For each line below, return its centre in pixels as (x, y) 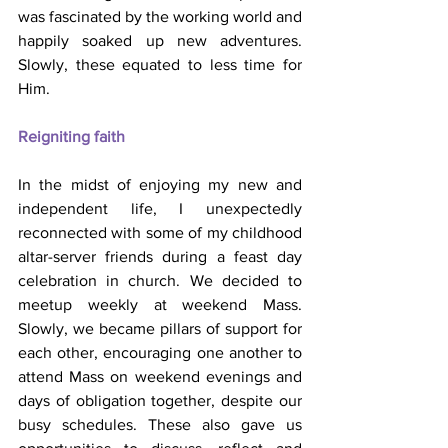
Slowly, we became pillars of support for (160, 328)
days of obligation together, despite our (160, 400)
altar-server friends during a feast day (160, 256)
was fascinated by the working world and (160, 16)
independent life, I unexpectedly (160, 208)
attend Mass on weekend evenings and (160, 376)
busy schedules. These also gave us (160, 424)
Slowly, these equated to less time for (160, 64)
